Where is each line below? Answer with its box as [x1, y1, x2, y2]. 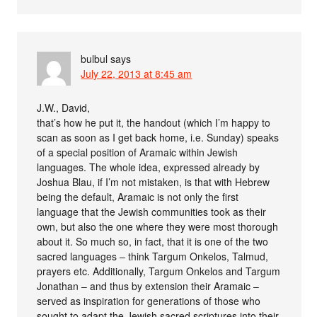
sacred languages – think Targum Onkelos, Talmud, [37, 249, 269, 264]
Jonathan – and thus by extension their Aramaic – [37, 279, 260, 294]
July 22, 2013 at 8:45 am [81, 67, 192, 81]
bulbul [81, 52, 108, 67]
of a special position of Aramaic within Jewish [37, 145, 238, 160]
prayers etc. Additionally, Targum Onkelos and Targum [37, 264, 281, 279]
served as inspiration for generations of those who [37, 294, 261, 309]
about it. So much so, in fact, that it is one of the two [37, 234, 269, 249]
